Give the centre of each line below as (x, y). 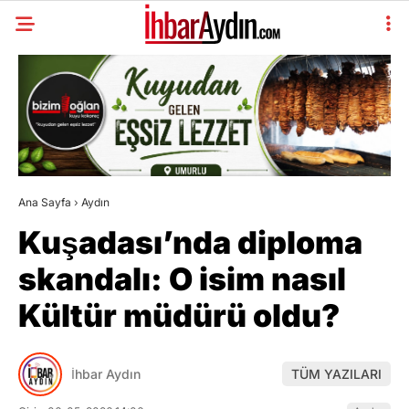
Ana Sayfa (45, 202)
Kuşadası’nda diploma (190, 242)
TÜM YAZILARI (336, 374)
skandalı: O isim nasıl (182, 278)
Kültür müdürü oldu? (179, 315)
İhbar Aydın (106, 374)
